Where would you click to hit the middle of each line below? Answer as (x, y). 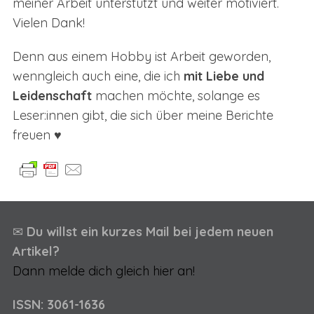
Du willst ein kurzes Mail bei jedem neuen (150, 232)
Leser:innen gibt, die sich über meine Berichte (143, 115)
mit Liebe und (224, 76)
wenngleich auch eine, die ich (98, 76)
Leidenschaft (52, 95)
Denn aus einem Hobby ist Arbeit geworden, (141, 56)
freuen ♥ (37, 135)
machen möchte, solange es (176, 95)
